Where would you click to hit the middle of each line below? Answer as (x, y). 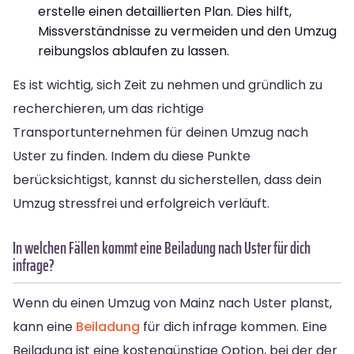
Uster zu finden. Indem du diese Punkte (132, 156)
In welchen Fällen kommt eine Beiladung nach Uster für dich (162, 247)
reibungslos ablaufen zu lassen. (134, 51)
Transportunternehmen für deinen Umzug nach (160, 132)
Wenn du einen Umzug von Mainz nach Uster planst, (172, 303)
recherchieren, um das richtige (108, 108)
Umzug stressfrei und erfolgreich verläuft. (141, 203)
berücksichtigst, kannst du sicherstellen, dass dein (167, 179)
